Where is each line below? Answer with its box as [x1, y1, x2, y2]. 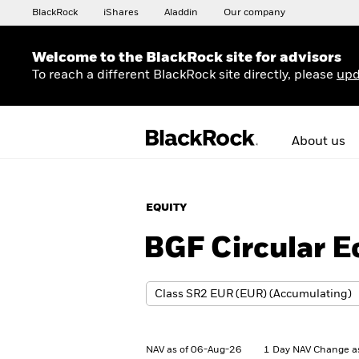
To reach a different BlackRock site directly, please [32, 68, 337, 82]
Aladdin [164, 8, 198, 18]
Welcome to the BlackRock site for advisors [32, 50, 341, 65]
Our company [224, 8, 285, 18]
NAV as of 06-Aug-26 [146, 345, 242, 355]
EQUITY [146, 203, 187, 213]
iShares [103, 8, 139, 18]
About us [292, 135, 345, 148]
